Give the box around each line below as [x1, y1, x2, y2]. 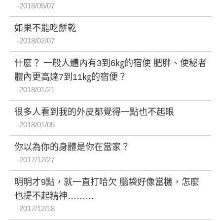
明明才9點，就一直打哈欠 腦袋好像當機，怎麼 [14, 177, 199, 187]
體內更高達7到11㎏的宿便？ [14, 72, 127, 82]
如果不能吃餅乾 [14, 23, 76, 33]
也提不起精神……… [14, 190, 94, 201]
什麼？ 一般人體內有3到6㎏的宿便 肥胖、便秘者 [14, 58, 207, 68]
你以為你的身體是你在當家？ [14, 142, 130, 152]
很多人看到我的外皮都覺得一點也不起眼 [14, 107, 174, 117]
